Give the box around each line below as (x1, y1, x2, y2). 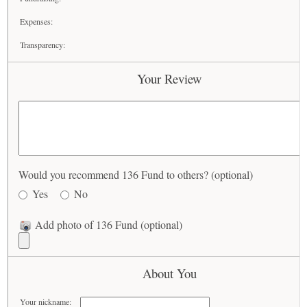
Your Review (137, 69, 201, 87)
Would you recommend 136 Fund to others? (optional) (19, 167, 253, 182)
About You (142, 265, 197, 282)
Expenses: (20, 15, 53, 27)
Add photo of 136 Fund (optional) (32, 217, 182, 232)
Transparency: (20, 38, 66, 50)
